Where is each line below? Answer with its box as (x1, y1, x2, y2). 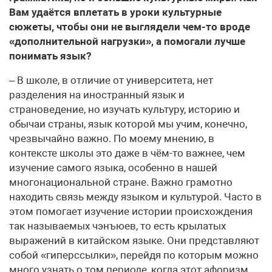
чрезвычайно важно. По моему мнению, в (9, 132, 214, 144)
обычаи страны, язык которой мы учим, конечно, (9, 117, 247, 130)
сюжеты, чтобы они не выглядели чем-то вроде (9, 20, 250, 33)
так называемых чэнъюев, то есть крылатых (9, 219, 226, 232)
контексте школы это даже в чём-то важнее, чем (9, 146, 245, 159)
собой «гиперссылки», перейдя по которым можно (9, 248, 259, 261)
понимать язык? (9, 49, 91, 62)
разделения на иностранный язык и (9, 88, 185, 101)
